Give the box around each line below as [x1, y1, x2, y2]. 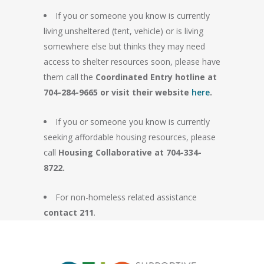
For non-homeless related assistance [55, 192, 197, 203]
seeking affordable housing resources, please [44, 131, 216, 143]
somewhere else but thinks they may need [44, 41, 205, 52]
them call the [44, 71, 93, 82]
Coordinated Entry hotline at [93, 71, 217, 82]
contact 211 [44, 207, 94, 218]
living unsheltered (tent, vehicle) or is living [44, 25, 203, 37]
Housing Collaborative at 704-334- [58, 147, 202, 158]
